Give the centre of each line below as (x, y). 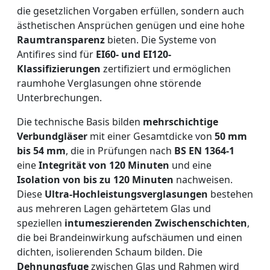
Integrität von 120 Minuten (104, 165)
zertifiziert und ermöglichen (166, 69)
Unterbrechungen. (59, 98)
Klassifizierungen (59, 69)
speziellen (41, 223)
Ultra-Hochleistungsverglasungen (126, 194)
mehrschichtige (181, 122)
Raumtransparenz (61, 40)
